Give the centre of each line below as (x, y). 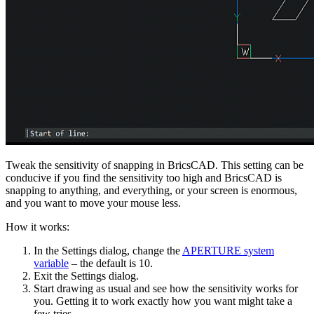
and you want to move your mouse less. (93, 203)
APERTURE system (228, 251)
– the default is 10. (111, 264)
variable (51, 264)
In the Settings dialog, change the (108, 251)
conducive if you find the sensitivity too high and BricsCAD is (144, 178)
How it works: (37, 227)
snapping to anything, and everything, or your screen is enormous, (151, 191)
